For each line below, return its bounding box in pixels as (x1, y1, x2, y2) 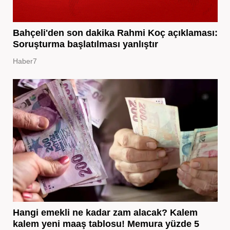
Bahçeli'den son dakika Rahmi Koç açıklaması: (12, 27, 218, 38)
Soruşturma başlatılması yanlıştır (12, 39, 158, 49)
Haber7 (12, 56, 37, 65)
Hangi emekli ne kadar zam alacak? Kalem (12, 207, 198, 218)
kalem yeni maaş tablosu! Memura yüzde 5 (12, 218, 199, 229)
